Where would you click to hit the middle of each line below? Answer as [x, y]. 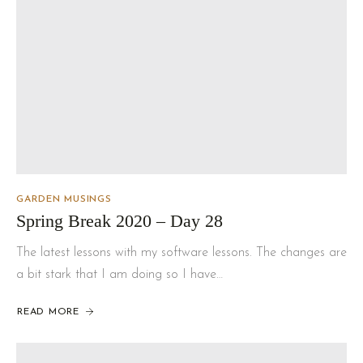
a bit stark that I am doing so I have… [120, 274]
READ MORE [48, 312]
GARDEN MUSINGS [64, 199]
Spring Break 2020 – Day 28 [120, 220]
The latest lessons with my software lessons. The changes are [181, 252]
